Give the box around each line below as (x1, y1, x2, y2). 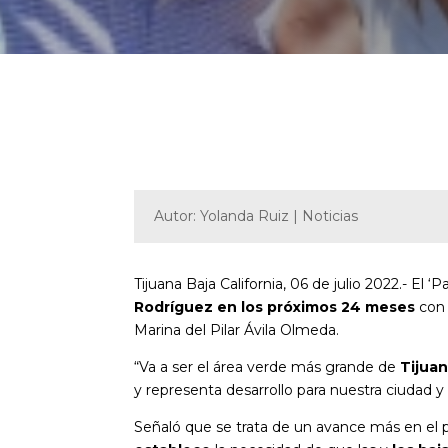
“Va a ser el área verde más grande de (134, 357, 401, 376)
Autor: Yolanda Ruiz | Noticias (154, 206, 359, 225)
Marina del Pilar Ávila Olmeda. (134, 320, 344, 339)
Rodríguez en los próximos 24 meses (134, 297, 420, 316)
